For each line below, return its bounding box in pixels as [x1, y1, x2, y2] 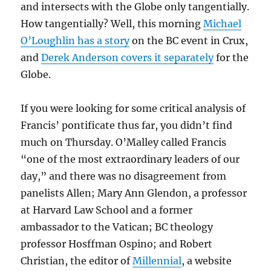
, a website [181, 255, 232, 267]
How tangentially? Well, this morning [21, 18, 204, 30]
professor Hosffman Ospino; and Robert [21, 238, 213, 250]
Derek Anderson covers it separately [41, 51, 214, 64]
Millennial [132, 255, 182, 267]
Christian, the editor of [21, 255, 133, 267]
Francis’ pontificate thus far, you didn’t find [21, 119, 233, 131]
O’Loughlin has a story [21, 34, 130, 47]
